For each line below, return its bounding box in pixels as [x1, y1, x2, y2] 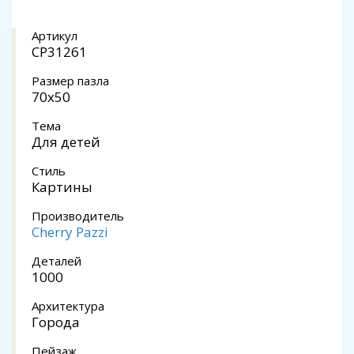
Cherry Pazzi [32, 223, 108, 241]
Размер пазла [32, 73, 109, 88]
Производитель [32, 208, 124, 224]
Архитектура [32, 298, 104, 314]
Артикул [32, 28, 77, 43]
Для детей [32, 133, 100, 151]
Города [32, 313, 80, 331]
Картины [32, 178, 92, 196]
